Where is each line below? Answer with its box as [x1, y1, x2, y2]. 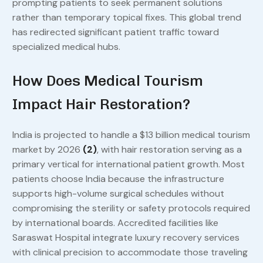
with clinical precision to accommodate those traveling [12, 246, 248, 259]
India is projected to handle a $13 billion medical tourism [12, 129, 250, 141]
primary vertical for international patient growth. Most [12, 158, 245, 171]
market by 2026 [12, 143, 83, 156]
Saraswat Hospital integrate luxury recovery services [12, 231, 240, 244]
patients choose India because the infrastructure [12, 173, 224, 186]
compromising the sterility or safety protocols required [12, 202, 250, 215]
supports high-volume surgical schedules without [12, 187, 224, 200]
